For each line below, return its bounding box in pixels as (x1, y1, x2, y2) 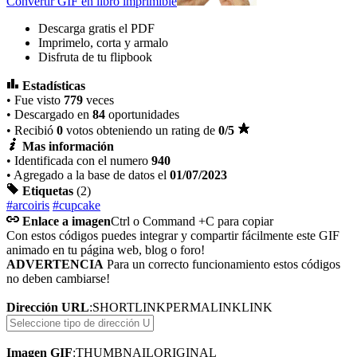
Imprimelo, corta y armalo (38, 35, 168, 49)
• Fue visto (6, 92, 64, 107)
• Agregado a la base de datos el (6, 167, 170, 182)
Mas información (22, 139, 114, 153)
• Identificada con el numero (6, 153, 151, 167)
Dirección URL (6, 300, 89, 314)
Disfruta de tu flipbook (38, 49, 152, 64)
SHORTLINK (92, 300, 166, 314)
